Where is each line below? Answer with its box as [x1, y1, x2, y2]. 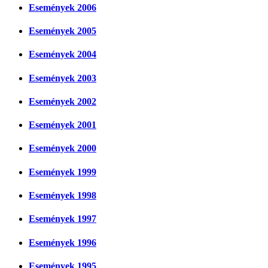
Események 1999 [29, 166, 96, 177]
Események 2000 [29, 143, 96, 154]
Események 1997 [29, 214, 96, 224]
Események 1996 [29, 237, 96, 248]
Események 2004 [29, 49, 96, 60]
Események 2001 [29, 120, 96, 130]
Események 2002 [29, 96, 96, 106]
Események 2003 [29, 72, 96, 83]
